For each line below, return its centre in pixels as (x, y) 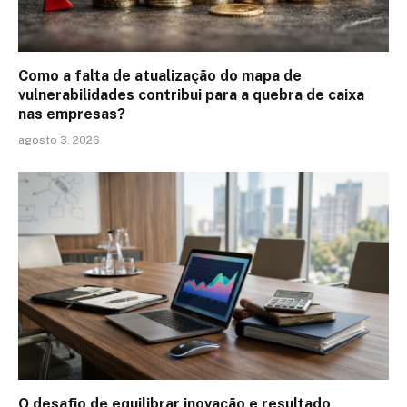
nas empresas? (72, 114)
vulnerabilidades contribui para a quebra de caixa (191, 94)
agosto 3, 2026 (59, 139)
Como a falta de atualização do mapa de (160, 75)
